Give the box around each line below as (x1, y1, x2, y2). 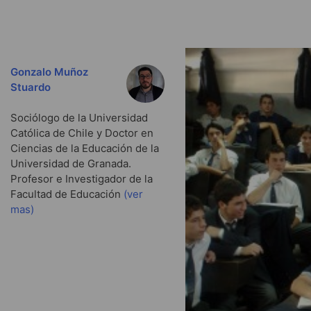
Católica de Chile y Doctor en (10, 126, 153, 140)
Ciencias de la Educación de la (10, 142, 159, 155)
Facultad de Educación (10, 187, 124, 201)
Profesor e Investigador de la (10, 172, 153, 186)
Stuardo (10, 80, 51, 94)
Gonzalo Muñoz (10, 65, 88, 78)
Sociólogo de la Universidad (10, 111, 148, 125)
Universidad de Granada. (10, 157, 131, 171)
